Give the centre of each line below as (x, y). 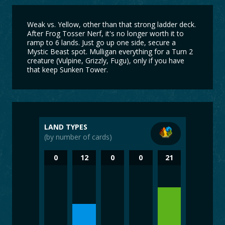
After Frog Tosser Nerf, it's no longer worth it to (105, 34)
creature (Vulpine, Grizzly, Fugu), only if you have (106, 61)
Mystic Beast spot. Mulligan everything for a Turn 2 (110, 52)
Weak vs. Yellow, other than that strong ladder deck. (111, 25)
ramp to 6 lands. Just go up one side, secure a (101, 43)
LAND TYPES (66, 127)
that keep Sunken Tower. (68, 70)
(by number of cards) (78, 137)
